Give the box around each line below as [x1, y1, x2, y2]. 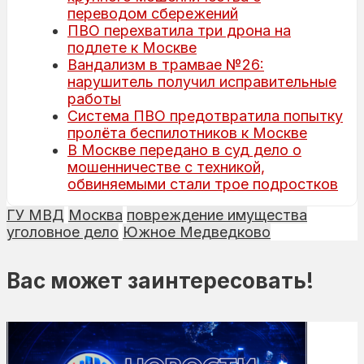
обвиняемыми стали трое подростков [67, 175, 338, 193]
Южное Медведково [123, 223, 271, 240]
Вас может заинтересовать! [6, 268, 314, 294]
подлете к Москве [67, 38, 197, 56]
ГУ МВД [6, 206, 64, 223]
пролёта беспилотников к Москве [67, 123, 307, 141]
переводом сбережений [67, 4, 238, 22]
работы [67, 89, 121, 107]
